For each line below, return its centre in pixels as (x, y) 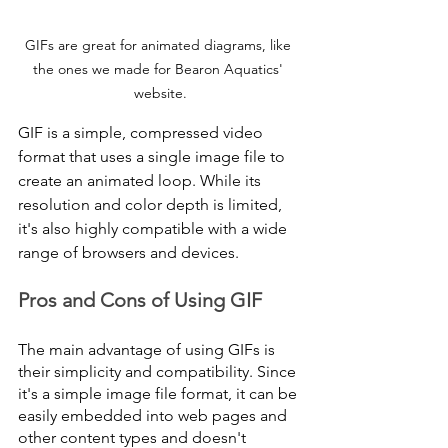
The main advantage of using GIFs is (148, 349)
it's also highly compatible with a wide (154, 228)
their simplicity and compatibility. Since (159, 371)
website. (160, 92)
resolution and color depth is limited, (152, 204)
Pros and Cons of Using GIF (140, 299)
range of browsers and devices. (130, 252)
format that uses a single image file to (153, 156)
